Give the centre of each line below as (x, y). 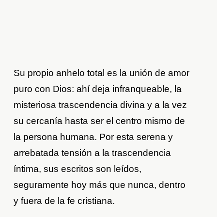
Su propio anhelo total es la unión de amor (102, 73)
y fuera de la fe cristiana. (64, 201)
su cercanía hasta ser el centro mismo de (100, 121)
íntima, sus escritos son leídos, (78, 169)
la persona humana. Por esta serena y (93, 137)
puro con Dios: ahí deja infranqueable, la (98, 89)
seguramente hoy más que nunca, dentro (100, 185)
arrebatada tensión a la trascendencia (93, 153)
